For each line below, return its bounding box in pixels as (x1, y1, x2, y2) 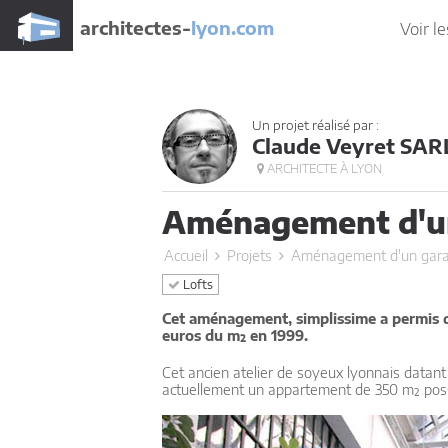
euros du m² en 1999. (162, 327, 308, 344)
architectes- (80, 16, 191, 39)
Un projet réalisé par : (252, 117, 379, 133)
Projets (227, 247, 272, 264)
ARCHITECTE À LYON (264, 161, 382, 176)
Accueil (164, 247, 208, 264)
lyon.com (191, 16, 274, 39)
